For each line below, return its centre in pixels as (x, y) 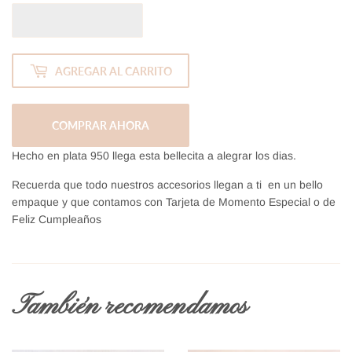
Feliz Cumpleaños (57, 219)
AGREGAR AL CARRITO (114, 71)
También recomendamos (130, 307)
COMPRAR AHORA (101, 125)
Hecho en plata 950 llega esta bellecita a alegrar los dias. (154, 156)
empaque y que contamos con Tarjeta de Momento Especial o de (174, 202)
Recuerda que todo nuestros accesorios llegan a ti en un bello (167, 185)
